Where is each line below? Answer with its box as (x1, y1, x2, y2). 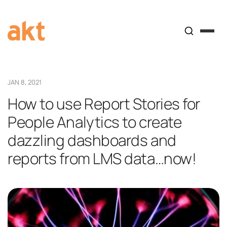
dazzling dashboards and (8, 130, 176, 150)
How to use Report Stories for (8, 93, 200, 114)
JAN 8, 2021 (8, 78, 42, 87)
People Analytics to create (8, 111, 182, 132)
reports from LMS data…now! (8, 148, 197, 169)
